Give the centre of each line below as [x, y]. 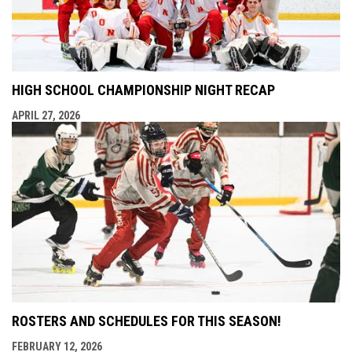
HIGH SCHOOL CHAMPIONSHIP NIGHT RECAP [143, 90]
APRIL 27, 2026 [46, 115]
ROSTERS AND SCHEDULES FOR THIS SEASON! [147, 321]
